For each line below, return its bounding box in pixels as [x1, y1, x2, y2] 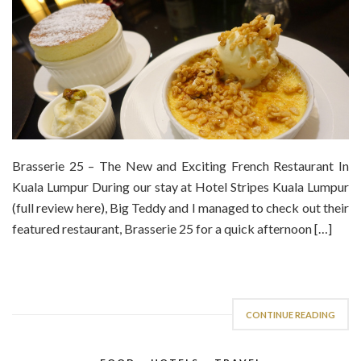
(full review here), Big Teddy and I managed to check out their [12, 200, 349, 216]
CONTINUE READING [246, 309, 335, 321]
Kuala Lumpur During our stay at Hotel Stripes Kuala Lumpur [12, 179, 349, 195]
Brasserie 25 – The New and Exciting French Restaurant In [12, 158, 349, 174]
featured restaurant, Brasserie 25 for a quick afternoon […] [12, 221, 332, 237]
